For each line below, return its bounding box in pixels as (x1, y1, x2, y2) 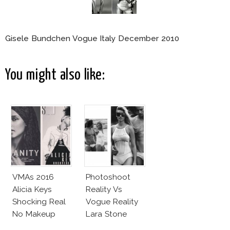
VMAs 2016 (12, 172, 54, 182)
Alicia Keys (12, 184, 52, 195)
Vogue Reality (86, 197, 138, 207)
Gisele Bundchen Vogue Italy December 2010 (5, 33, 179, 44)
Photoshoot (86, 172, 130, 182)
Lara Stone (86, 209, 127, 219)
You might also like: (5, 68, 105, 83)
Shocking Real (12, 197, 66, 207)
